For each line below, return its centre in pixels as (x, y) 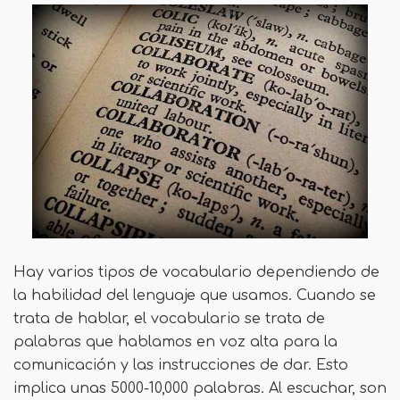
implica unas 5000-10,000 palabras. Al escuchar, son (200, 388)
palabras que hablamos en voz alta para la (175, 342)
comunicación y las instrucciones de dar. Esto (181, 365)
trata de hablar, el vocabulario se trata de (169, 318)
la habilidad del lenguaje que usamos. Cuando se (195, 295)
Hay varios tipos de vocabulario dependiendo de (196, 272)
